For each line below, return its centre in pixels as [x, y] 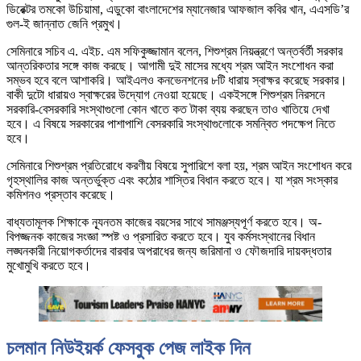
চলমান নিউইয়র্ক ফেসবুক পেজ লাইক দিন [129, 349]
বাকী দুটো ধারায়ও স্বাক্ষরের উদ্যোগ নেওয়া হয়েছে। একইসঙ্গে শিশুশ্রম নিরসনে [166, 95]
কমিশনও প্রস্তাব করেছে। [61, 195]
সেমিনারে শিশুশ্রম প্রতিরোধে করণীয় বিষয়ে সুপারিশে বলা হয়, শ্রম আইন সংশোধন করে [179, 166]
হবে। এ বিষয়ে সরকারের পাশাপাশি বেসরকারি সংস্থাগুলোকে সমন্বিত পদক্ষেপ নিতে [171, 124]
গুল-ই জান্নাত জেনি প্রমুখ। [64, 24]
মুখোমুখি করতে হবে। [49, 266]
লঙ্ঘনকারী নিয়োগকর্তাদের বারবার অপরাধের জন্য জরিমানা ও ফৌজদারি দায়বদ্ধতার [169, 251]
